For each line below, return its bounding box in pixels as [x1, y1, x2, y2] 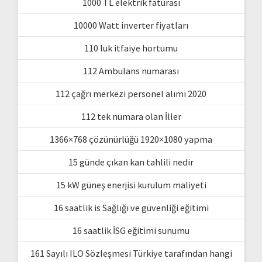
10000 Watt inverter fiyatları [74, 19, 188, 31]
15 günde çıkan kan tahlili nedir [68, 156, 194, 168]
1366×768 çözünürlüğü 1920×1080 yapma [50, 133, 212, 145]
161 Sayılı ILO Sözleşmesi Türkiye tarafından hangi [30, 247, 232, 259]
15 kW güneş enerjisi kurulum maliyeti [56, 178, 206, 191]
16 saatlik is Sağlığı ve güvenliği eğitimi [53, 201, 209, 213]
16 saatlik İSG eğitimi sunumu [73, 224, 189, 236]
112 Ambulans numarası [83, 64, 179, 77]
